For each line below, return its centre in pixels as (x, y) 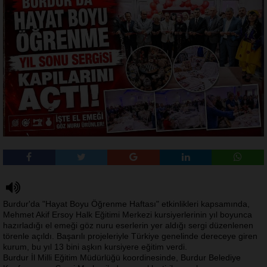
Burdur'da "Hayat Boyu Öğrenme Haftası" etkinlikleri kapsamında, (126, 204)
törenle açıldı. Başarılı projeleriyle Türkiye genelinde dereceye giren (130, 236)
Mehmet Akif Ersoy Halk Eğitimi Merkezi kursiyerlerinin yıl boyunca (128, 215)
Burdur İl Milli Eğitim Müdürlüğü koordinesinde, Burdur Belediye (122, 258)
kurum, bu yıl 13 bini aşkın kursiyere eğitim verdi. (95, 247)
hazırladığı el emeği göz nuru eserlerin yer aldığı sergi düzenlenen (128, 226)
